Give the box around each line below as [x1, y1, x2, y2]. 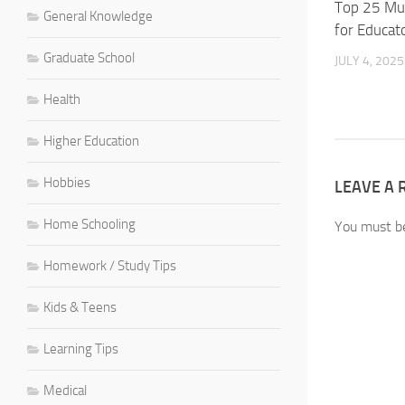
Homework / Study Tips [43, 257, 176, 274]
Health [43, 90, 80, 108]
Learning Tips [43, 340, 118, 357]
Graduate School [43, 49, 135, 66]
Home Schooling [43, 215, 136, 232]
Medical [43, 381, 87, 399]
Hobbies [43, 174, 90, 191]
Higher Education [43, 132, 139, 149]
